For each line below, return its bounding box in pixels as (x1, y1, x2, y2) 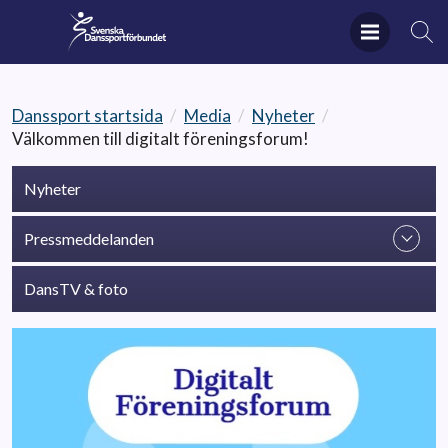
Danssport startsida (12, 105, 163, 126)
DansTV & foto (24, 279, 128, 298)
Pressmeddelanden (24, 229, 154, 248)
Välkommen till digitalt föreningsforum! (12, 128, 309, 149)
